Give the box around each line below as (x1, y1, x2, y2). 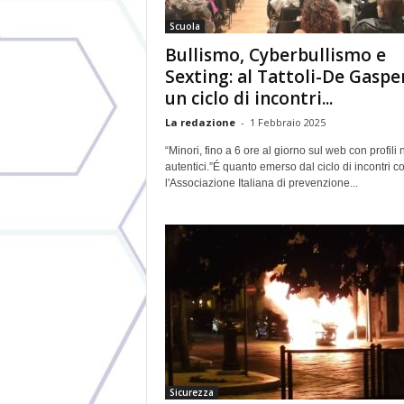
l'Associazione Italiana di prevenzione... (164, 177, 358, 189)
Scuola (169, 20, 200, 32)
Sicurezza (169, 386, 214, 399)
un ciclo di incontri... (164, 87, 333, 110)
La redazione (164, 115, 235, 129)
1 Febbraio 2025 (249, 115, 326, 129)
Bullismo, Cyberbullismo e (164, 43, 386, 67)
